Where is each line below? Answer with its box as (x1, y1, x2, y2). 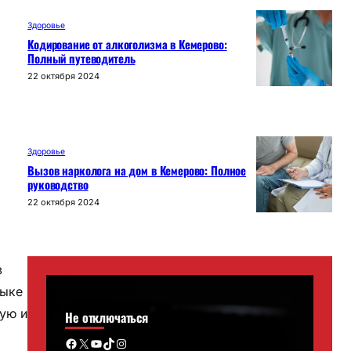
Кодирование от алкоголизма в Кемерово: (27, 35, 227, 53)
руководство (27, 175, 89, 194)
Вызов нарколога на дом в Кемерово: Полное (27, 161, 247, 179)
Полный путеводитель (27, 49, 136, 67)
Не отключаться (65, 307, 148, 327)
